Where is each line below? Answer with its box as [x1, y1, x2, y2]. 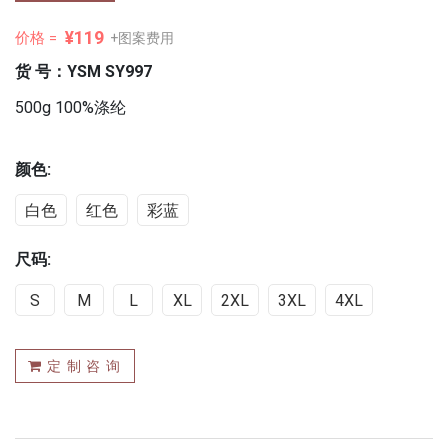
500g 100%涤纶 [15, 97, 126, 117]
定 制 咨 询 [42, 357, 122, 374]
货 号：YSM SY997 [15, 61, 152, 81]
